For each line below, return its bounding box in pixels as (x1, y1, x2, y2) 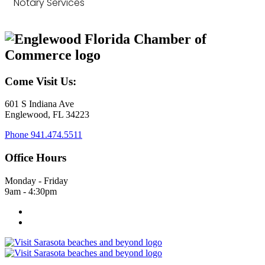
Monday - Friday (5, 175, 68, 186)
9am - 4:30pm (5, 186, 57, 196)
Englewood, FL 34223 (5, 109, 89, 120)
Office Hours (5, 151, 66, 164)
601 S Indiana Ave (5, 99, 74, 109)
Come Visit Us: (5, 75, 76, 88)
